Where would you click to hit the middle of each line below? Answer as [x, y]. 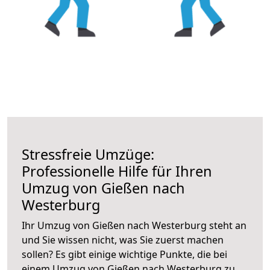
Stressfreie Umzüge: [88, 154]
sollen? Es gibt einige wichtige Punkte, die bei [124, 254]
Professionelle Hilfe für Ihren [117, 171]
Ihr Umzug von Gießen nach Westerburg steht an [134, 225]
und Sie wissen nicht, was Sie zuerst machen [123, 240]
